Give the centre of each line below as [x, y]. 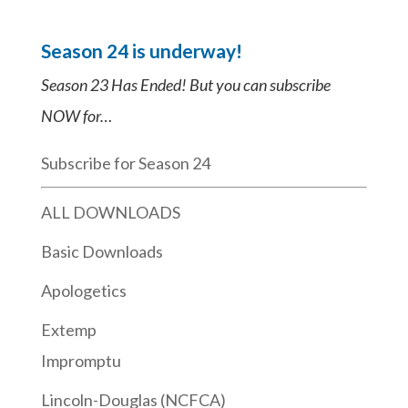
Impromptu [81, 360]
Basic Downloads [102, 251]
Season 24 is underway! [141, 50]
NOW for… [76, 115]
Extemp [68, 329]
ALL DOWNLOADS [110, 212]
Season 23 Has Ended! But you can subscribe [185, 84]
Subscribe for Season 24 [125, 163]
